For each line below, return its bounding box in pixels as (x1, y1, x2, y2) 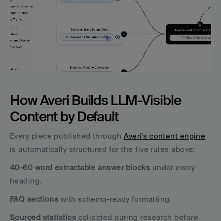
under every (150, 163, 195, 172)
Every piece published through (10, 131, 124, 140)
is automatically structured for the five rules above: (10, 145, 195, 153)
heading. (10, 176, 44, 185)
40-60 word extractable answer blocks (10, 163, 150, 172)
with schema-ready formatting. (58, 194, 174, 203)
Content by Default (10, 108, 119, 124)
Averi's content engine (123, 131, 206, 140)
